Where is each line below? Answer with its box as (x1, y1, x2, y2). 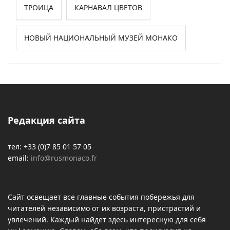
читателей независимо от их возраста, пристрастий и (8, 203, 201, 213)
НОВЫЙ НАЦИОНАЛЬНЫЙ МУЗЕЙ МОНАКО (24, 32, 178, 43)
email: (8, 152, 31, 163)
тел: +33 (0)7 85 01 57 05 (8, 141, 91, 151)
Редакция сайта (8, 113, 85, 126)
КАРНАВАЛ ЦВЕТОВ (74, 2, 142, 12)
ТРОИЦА (24, 2, 53, 12)
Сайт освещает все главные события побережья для (8, 191, 195, 202)
